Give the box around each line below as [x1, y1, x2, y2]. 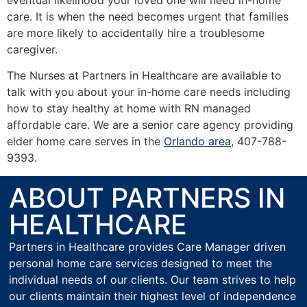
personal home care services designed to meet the [9, 256, 273, 270]
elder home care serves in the [7, 134, 164, 149]
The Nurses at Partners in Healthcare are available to [7, 69, 282, 83]
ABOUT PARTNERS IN [9, 181, 286, 214]
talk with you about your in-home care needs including [7, 85, 291, 99]
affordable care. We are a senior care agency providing [7, 118, 293, 132]
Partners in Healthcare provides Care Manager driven [9, 239, 286, 254]
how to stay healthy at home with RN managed [7, 101, 251, 116]
